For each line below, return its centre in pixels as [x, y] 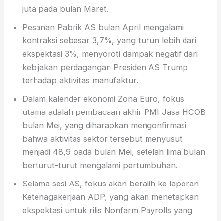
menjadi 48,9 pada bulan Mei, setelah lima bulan [114, 152]
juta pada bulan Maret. [66, 9]
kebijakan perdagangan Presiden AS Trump [105, 67]
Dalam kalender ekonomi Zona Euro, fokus [103, 98]
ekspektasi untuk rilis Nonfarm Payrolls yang [108, 210]
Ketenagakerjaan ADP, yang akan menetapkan [111, 197]
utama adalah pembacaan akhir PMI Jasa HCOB [114, 112]
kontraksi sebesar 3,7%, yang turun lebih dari [110, 40]
